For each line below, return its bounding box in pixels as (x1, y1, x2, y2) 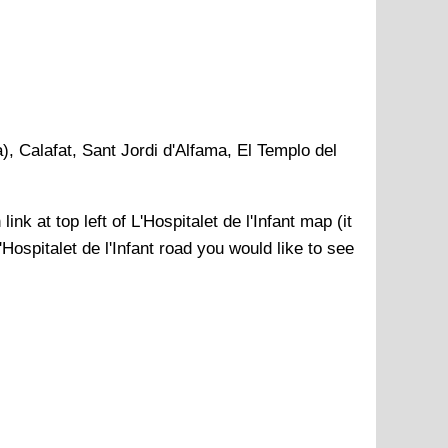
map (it (295, 212, 352, 232)
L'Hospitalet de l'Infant (131, 212, 295, 232)
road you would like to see (154, 239, 354, 259)
